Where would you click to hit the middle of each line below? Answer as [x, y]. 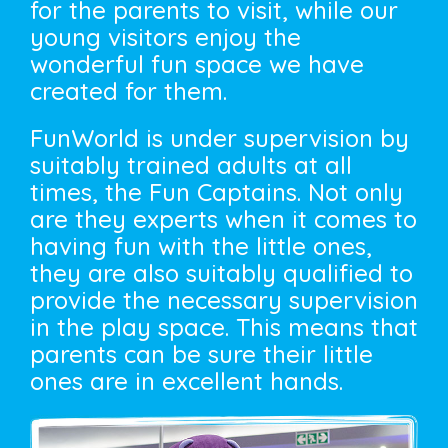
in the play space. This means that [224, 327]
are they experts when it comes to [223, 219]
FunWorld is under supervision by [219, 138]
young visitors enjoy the [165, 37]
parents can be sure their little [201, 354]
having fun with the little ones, [201, 246]
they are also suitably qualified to [221, 273]
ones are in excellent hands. [186, 381]
